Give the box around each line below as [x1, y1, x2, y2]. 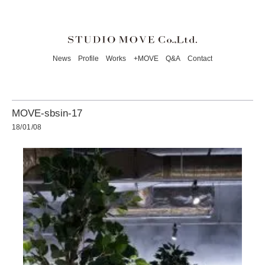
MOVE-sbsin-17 [11, 108, 82, 119]
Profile [78, 54, 99, 63]
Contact [187, 54, 212, 63]
